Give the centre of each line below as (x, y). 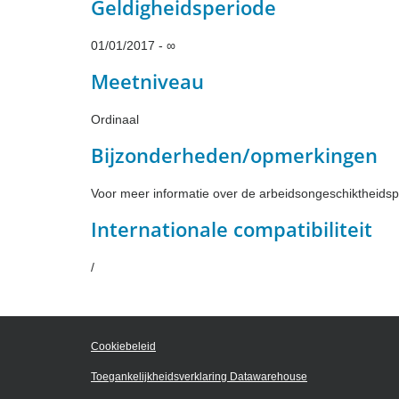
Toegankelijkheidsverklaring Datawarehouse (199, 376)
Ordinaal (115, 119)
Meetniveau (147, 81)
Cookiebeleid (123, 346)
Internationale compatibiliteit (232, 228)
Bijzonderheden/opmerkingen (234, 155)
